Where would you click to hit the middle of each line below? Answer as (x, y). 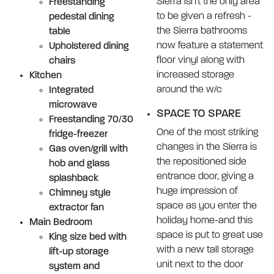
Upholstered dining (89, 46)
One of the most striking (207, 133)
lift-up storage (79, 252)
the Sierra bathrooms (202, 31)
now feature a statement (210, 46)
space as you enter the (207, 206)
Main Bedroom (61, 223)
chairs (62, 61)
